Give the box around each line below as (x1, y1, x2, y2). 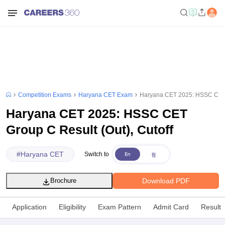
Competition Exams (18, 91, 71, 98)
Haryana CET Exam (78, 91, 133, 98)
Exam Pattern (98, 203, 141, 211)
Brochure (50, 177, 76, 184)
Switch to (84, 151, 109, 158)
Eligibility (59, 203, 86, 211)
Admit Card (153, 203, 189, 211)
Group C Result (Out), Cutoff (6, 123, 173, 137)
